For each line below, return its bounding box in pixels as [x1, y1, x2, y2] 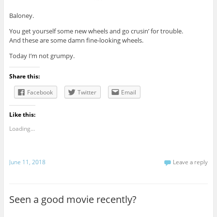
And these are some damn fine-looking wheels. [9, 35, 143, 45]
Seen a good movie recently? [9, 193, 137, 206]
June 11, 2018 [9, 158, 46, 167]
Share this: [9, 72, 40, 80]
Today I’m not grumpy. [9, 51, 75, 60]
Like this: [9, 110, 35, 119]
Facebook [27, 88, 53, 96]
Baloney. [9, 11, 34, 20]
